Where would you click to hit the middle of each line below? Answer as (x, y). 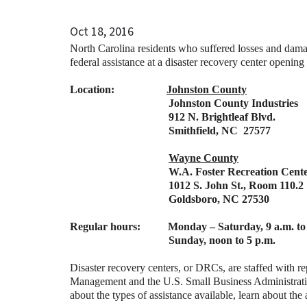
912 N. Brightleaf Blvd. (222, 117)
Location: (118, 89)
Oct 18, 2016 (102, 32)
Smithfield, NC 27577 (220, 131)
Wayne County (204, 158)
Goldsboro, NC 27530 (219, 199)
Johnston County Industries (233, 103)
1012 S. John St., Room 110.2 (236, 185)
